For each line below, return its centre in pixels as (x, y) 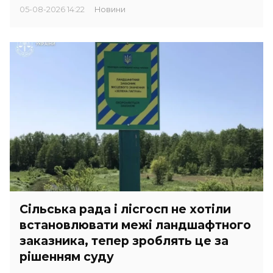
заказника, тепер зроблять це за (124, 241)
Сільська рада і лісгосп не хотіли (125, 209)
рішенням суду (67, 257)
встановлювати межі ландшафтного (135, 225)
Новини (113, 9)
